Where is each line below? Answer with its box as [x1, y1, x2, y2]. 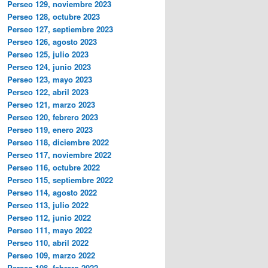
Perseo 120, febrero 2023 [7, 111, 98, 123]
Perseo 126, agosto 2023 [7, 35, 97, 47]
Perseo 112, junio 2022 [7, 211, 91, 223]
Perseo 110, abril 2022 [7, 236, 89, 248]
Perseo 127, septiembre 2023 [7, 23, 113, 35]
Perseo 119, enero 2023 [7, 123, 93, 135]
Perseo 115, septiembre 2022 [7, 173, 113, 185]
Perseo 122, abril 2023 [7, 86, 89, 98]
